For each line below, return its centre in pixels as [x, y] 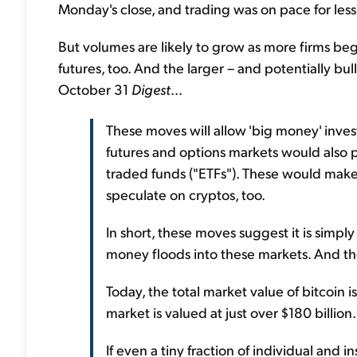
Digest [151, 89]
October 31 [95, 89]
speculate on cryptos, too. [186, 194]
